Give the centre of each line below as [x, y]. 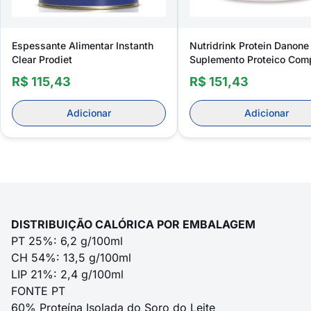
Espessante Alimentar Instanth [83, 45]
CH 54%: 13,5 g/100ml [71, 258]
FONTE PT [38, 291]
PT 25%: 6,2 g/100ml [67, 241]
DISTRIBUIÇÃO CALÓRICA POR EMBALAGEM [133, 224]
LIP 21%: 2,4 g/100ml [67, 274]
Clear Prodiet [42, 59]
